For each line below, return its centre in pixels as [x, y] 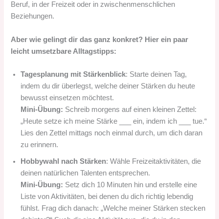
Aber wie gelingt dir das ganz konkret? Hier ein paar [100, 39]
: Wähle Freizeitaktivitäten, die [154, 161]
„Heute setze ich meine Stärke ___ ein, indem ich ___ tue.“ [114, 121]
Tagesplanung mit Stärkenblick [73, 74]
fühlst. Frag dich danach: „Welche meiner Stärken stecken [113, 208]
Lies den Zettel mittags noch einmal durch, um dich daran [112, 133]
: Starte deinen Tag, [156, 74]
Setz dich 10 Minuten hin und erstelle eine [130, 185]
